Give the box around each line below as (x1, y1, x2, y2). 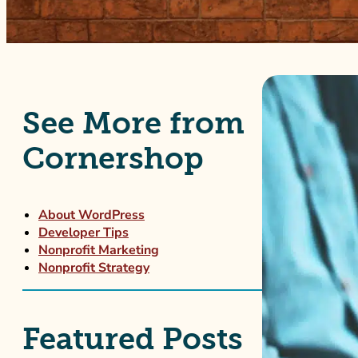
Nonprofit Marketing (38, 241, 159, 259)
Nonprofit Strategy (38, 259, 149, 276)
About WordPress (38, 206, 145, 224)
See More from (22, 105, 245, 141)
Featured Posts (22, 321, 243, 356)
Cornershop (22, 141, 204, 176)
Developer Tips (38, 224, 129, 241)
